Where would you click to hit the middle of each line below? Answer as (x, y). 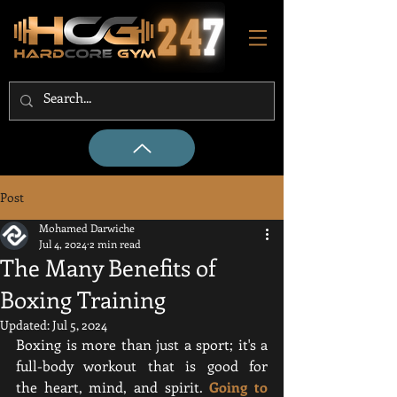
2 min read (115, 244)
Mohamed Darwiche (87, 228)
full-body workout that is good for (142, 366)
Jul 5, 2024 (80, 325)
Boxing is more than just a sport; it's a (142, 344)
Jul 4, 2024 (63, 244)
